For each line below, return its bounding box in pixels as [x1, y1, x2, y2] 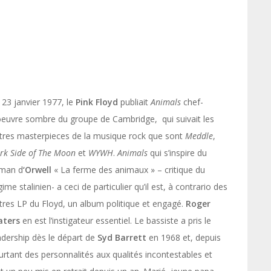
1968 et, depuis [161, 232, 221, 243]
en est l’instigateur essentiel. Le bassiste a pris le [20, 215, 211, 226]
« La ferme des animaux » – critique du [51, 164, 205, 175]
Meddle [185, 130, 213, 142]
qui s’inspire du [148, 147, 207, 158]
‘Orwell [23, 164, 51, 175]
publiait [118, 96, 151, 108]
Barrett [115, 232, 149, 243]
